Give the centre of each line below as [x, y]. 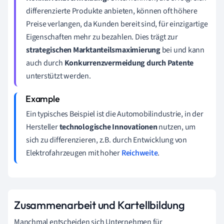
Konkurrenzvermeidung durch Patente [129, 63]
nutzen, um [176, 127]
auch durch [45, 63]
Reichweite [139, 153]
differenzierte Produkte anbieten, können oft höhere [112, 11]
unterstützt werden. [58, 76]
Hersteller [43, 127]
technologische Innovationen [108, 127]
